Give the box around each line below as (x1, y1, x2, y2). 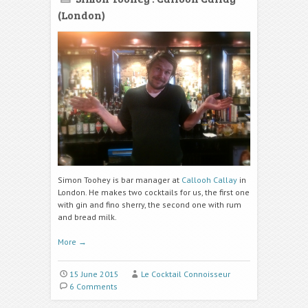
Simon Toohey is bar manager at (58, 175, 181, 186)
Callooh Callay (181, 175, 237, 186)
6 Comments (69, 281, 118, 292)
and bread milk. (58, 212, 117, 223)
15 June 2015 (69, 269, 119, 280)
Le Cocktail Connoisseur (140, 269, 230, 280)
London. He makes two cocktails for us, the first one (58, 187, 250, 198)
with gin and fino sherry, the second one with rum (58, 199, 241, 210)
